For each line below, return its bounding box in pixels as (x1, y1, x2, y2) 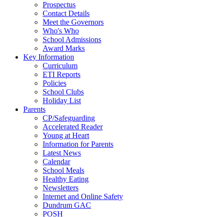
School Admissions (43, 35, 101, 44)
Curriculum (43, 61, 77, 70)
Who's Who (43, 26, 79, 35)
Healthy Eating (43, 174, 89, 183)
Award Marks (43, 44, 85, 52)
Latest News (43, 148, 81, 157)
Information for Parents (43, 139, 113, 148)
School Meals (43, 166, 84, 174)
